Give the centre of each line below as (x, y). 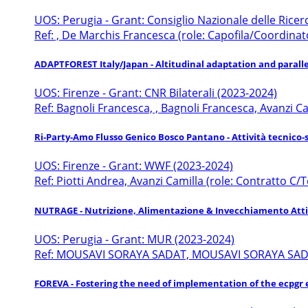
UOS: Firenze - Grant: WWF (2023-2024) (134, 166)
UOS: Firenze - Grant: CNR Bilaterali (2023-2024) (156, 93)
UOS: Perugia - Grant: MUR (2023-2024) (134, 239)
